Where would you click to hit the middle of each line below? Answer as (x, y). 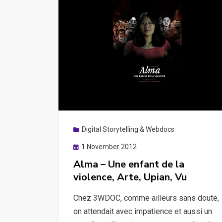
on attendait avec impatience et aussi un (143, 211)
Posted (84, 146)
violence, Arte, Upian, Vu (130, 177)
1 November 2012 (109, 146)
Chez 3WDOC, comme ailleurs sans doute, (146, 198)
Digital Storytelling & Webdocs (128, 129)
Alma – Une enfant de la (129, 164)
